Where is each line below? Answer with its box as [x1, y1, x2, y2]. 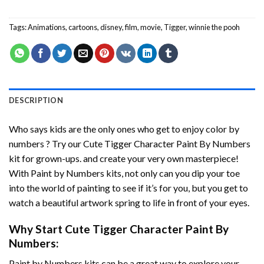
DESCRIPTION [9, 95, 63, 105]
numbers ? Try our [9, 137, 83, 149]
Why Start [9, 222, 65, 236]
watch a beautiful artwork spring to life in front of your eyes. [9, 196, 249, 208]
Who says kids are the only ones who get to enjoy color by [9, 123, 239, 134]
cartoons [68, 22, 97, 32]
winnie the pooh [189, 22, 240, 32]
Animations [28, 22, 65, 32]
